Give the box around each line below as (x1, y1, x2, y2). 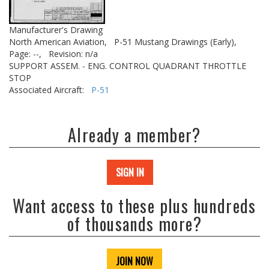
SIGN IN (116, 165, 144, 180)
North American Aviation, (9, 36, 107, 47)
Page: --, (9, 48, 41, 59)
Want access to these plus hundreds (13, 193, 256, 218)
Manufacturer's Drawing (9, 24, 103, 35)
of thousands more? (67, 211, 202, 236)
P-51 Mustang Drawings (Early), (114, 36, 237, 47)
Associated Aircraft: (9, 84, 91, 95)
